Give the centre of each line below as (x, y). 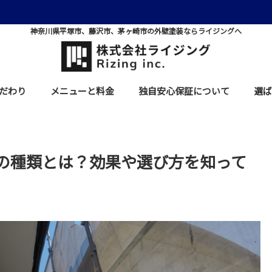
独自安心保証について (184, 91)
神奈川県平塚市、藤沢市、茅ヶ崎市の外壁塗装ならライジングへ (136, 31)
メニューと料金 (82, 91)
